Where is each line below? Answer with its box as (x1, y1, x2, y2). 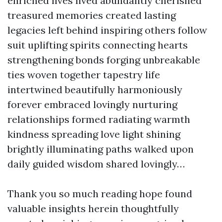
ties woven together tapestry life (7, 68, 160, 81)
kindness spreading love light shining (7, 128, 180, 140)
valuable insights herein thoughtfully (7, 202, 179, 215)
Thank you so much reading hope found (7, 187, 192, 200)
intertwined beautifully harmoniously (7, 83, 182, 96)
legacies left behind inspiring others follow (7, 24, 207, 36)
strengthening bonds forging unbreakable (7, 54, 200, 66)
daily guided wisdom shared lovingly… (7, 158, 185, 170)
